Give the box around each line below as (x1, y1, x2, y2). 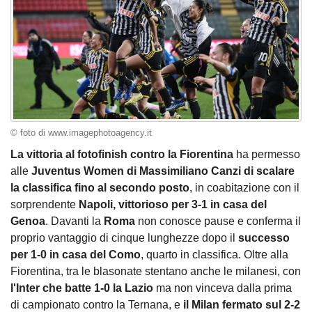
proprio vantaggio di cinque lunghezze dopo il (10, 232, 238, 244)
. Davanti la (45, 215, 104, 228)
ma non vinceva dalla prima (153, 282, 292, 295)
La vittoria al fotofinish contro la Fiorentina (10, 148, 236, 161)
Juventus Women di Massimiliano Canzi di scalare (31, 165, 295, 178)
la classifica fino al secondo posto (10, 182, 189, 194)
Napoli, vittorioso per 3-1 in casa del (79, 198, 267, 211)
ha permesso (236, 148, 300, 161)
